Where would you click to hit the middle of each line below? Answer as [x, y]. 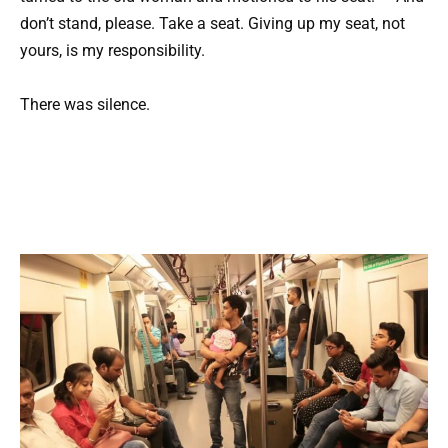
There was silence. [85, 105]
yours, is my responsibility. [112, 51]
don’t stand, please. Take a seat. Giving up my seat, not [212, 24]
